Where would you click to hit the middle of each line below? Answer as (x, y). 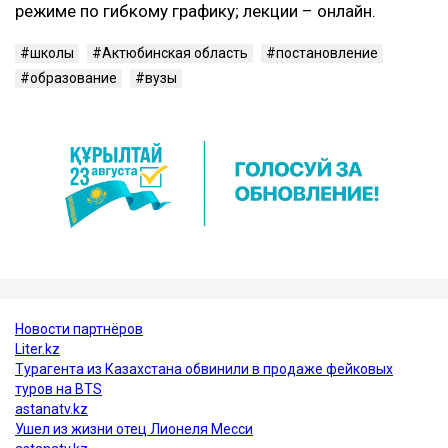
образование (73, 77)
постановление (327, 52)
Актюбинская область (175, 52)
